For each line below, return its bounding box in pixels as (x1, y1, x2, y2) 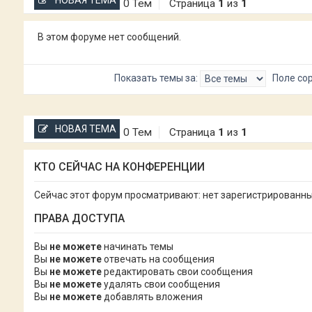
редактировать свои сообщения (101, 266, 253, 278)
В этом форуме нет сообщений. (37, 31, 181, 42)
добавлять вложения (101, 291, 203, 303)
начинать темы (101, 241, 173, 253)
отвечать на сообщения (101, 253, 214, 265)
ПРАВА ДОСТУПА (33, 212, 125, 226)
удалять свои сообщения (101, 279, 220, 290)
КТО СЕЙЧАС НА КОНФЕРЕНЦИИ (33, 160, 205, 174)
